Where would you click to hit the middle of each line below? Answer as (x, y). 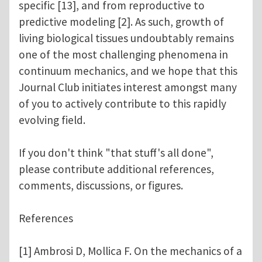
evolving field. (52, 120)
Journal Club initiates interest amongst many (128, 87)
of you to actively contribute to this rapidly (123, 104)
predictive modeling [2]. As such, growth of (121, 22)
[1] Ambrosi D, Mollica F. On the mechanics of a (130, 251)
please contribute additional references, (116, 169)
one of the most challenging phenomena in (123, 55)
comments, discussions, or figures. (102, 186)
